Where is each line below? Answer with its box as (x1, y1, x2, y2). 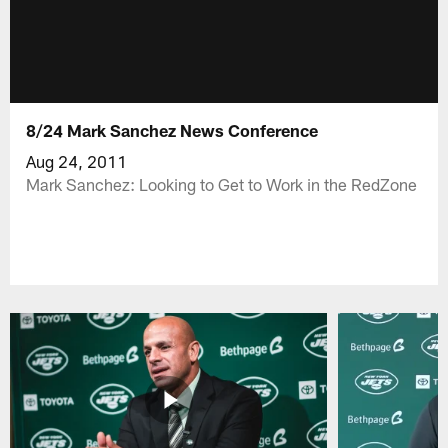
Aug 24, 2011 (26, 150, 128, 171)
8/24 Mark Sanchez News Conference (26, 119, 319, 140)
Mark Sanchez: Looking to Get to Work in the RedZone (26, 173, 418, 194)
